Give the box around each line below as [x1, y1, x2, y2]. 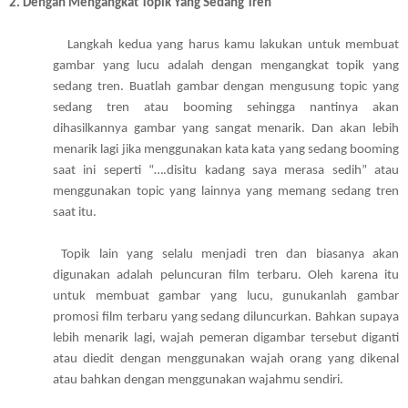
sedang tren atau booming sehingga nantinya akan [53, 101, 399, 116]
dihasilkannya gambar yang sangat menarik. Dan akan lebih [53, 122, 399, 137]
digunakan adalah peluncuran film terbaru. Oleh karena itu [53, 269, 399, 283]
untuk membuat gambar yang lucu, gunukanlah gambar [53, 290, 399, 304]
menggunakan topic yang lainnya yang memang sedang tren [53, 185, 399, 199]
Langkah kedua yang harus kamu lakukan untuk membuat [9, 38, 68, 53]
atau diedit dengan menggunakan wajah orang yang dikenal [53, 352, 399, 367]
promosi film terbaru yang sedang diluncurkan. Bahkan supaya [53, 311, 399, 325]
